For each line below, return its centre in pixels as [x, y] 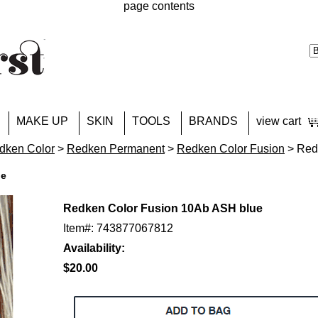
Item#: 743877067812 [118, 228]
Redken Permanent [116, 149]
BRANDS [213, 121]
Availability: [94, 248]
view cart [279, 121]
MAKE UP [42, 121]
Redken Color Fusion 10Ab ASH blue [163, 208]
